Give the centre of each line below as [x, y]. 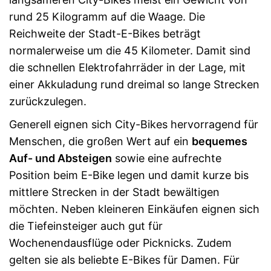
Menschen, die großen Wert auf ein [100, 141]
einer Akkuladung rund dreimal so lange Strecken [134, 84]
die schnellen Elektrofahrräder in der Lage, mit [127, 67]
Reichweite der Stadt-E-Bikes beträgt [105, 34]
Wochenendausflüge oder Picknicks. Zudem [120, 243]
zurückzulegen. [48, 101]
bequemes [220, 141]
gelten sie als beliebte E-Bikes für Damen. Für [124, 260]
